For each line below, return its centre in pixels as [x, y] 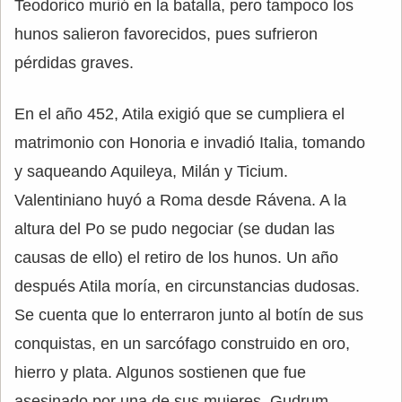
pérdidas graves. [74, 63]
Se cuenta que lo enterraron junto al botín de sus [189, 315]
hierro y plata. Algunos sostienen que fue [160, 373]
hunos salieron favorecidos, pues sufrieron [166, 35]
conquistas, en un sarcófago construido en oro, [182, 344]
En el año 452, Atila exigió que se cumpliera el [179, 114]
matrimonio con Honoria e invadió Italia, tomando [190, 143]
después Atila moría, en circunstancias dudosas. [187, 287]
